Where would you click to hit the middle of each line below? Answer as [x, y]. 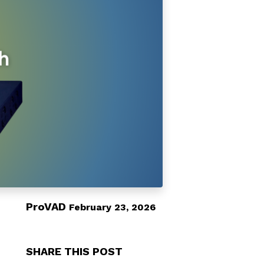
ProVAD [46, 206]
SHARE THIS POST [74, 251]
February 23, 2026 [112, 207]
